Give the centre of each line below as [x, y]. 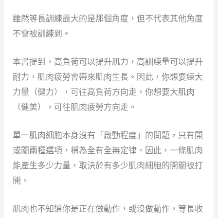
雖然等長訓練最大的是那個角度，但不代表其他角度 [108, 18]
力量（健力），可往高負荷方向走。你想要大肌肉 [104, 92]
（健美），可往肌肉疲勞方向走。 [75, 107]
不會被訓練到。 [42, 33]
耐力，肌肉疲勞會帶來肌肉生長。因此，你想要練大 [108, 77]
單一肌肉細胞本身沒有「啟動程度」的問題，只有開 [108, 136]
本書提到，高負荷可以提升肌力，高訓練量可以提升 [108, 62]
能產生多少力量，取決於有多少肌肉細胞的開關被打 [108, 166]
